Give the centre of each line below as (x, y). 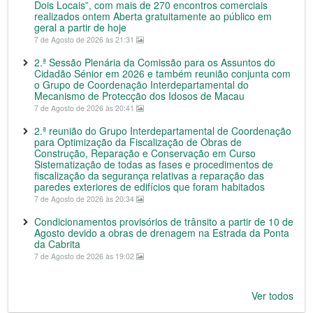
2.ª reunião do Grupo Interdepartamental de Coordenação (163, 130)
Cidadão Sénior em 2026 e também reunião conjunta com (162, 73)
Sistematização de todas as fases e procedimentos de (154, 164)
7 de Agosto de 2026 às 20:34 (85, 198)
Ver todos (272, 295)
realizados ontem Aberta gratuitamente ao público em (153, 16)
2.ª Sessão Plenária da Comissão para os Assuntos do (155, 62)
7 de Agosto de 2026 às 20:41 (85, 108)
